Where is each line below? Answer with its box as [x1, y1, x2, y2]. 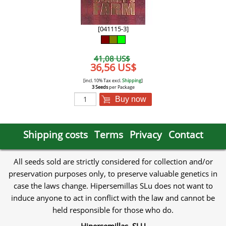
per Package [107, 84, 135, 91]
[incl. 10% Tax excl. [83, 77, 122, 84]
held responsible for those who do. [52, 205, 174, 215]
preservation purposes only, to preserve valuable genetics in [9, 168, 217, 179]
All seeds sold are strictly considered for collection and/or [13, 156, 213, 167]
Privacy [129, 128, 162, 142]
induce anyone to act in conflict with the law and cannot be [11, 193, 215, 203]
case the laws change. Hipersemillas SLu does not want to [13, 181, 213, 191]
